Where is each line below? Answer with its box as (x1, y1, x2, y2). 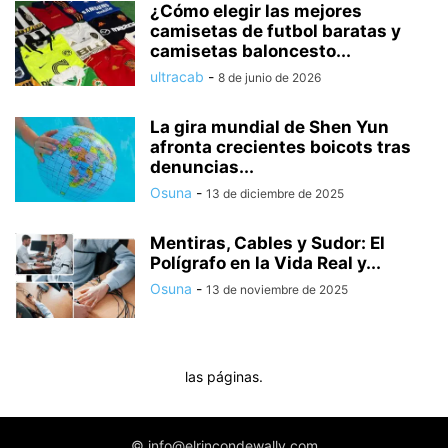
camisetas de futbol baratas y (150, 21, 401, 42)
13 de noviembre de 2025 (206, 282, 348, 298)
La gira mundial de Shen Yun (150, 117, 389, 138)
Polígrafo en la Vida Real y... (150, 253, 381, 274)
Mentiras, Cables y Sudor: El (150, 233, 385, 254)
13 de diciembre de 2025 (206, 186, 344, 202)
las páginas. (185, 368, 263, 386)
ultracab (150, 68, 204, 86)
